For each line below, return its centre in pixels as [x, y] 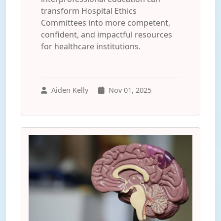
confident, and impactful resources [107, 35]
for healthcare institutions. [91, 46]
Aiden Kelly [70, 90]
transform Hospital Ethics [89, 11]
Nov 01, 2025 [130, 90]
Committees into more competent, [106, 23]
